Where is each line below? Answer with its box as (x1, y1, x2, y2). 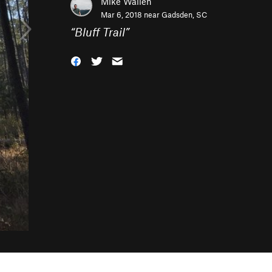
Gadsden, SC (161, 10, 207, 19)
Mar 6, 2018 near (101, 10, 161, 19)
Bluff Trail (75, 25, 125, 39)
